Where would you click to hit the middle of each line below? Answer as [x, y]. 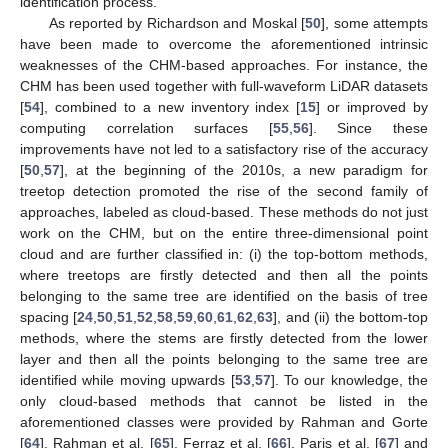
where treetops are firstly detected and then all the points [224, 275]
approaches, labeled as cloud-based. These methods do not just [224, 212]
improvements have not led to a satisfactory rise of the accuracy [224, 149]
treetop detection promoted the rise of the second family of [224, 191]
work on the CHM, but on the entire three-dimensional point [224, 233]
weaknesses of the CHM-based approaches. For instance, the [224, 65]
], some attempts [375, 23]
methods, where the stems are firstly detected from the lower [224, 338]
